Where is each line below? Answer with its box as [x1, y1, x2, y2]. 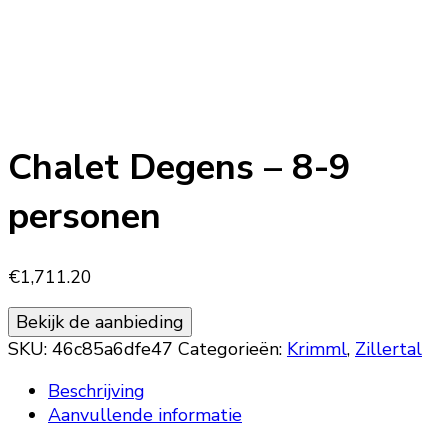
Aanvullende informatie [48, 403, 242, 428]
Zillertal [355, 337, 422, 362]
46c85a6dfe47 [52, 337, 173, 362]
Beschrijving [48, 379, 145, 404]
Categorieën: [178, 337, 287, 362]
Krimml [287, 337, 347, 362]
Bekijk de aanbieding [16, 310, 184, 335]
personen [8, 192, 161, 242]
